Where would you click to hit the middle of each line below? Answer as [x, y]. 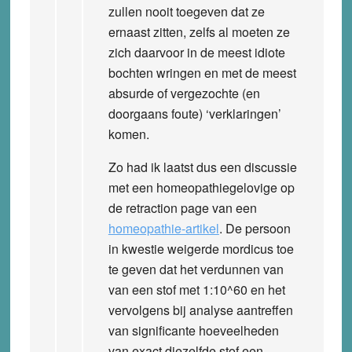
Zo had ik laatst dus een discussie [202, 167]
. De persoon [255, 228]
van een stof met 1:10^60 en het [196, 289]
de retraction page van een [182, 207]
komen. [128, 134]
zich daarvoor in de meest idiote [196, 52]
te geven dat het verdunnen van [196, 269]
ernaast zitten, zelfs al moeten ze [199, 31]
